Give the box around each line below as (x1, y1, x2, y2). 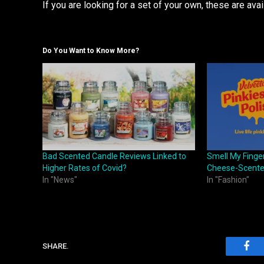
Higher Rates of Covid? (42, 163, 127, 173)
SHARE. (42, 242, 69, 251)
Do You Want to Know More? (42, 46, 139, 55)
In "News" (42, 174, 77, 184)
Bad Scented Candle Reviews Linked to (42, 151, 186, 161)
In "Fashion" (206, 174, 249, 184)
